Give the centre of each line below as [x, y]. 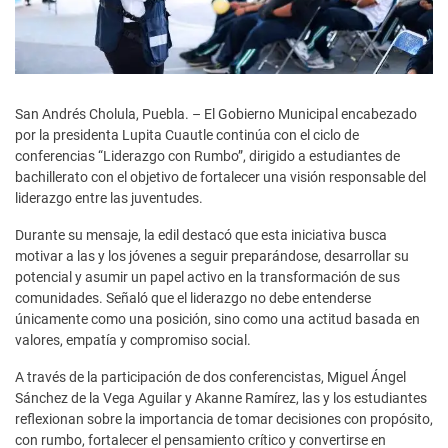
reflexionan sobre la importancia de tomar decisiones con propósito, [224, 419]
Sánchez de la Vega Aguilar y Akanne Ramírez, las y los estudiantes [221, 398]
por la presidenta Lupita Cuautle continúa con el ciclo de [187, 135]
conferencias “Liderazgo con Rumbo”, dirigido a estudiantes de [207, 156]
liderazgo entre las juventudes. [109, 198]
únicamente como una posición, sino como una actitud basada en [217, 319]
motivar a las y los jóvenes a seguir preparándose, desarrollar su [212, 256]
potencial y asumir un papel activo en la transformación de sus [207, 277]
